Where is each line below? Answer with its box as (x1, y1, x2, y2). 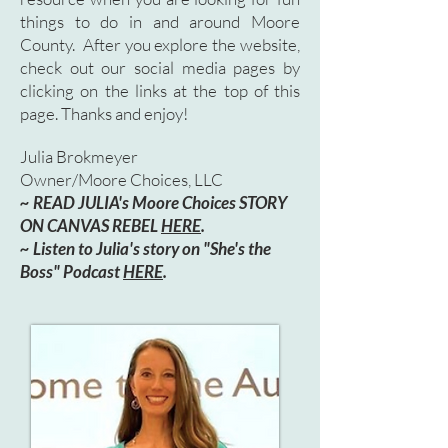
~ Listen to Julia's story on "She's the (20, 238, 271, 259)
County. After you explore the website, (20, 34, 300, 55)
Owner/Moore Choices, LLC (20, 169, 223, 190)
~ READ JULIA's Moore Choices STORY (20, 192, 287, 213)
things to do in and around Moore (20, 11, 300, 32)
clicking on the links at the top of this (20, 80, 300, 101)
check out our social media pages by (20, 57, 300, 78)
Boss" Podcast (20, 261, 123, 282)
